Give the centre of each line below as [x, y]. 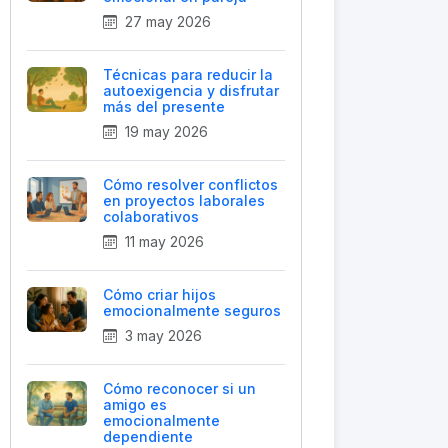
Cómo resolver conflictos [190, 184]
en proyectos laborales [184, 200]
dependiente [148, 436]
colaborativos [151, 216]
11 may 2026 [162, 241]
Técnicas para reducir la [188, 74]
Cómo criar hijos [159, 294]
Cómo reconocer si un [179, 388]
